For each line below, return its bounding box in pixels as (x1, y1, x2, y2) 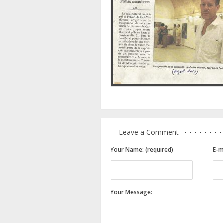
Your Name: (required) (111, 145, 173, 154)
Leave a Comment (119, 127, 179, 137)
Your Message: (111, 187, 152, 196)
